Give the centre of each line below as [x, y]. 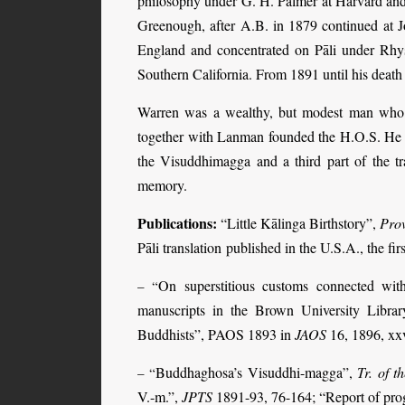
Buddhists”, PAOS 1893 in [216, 334]
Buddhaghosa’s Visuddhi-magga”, [257, 372]
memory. [162, 184]
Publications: [177, 222]
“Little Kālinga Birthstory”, [298, 222]
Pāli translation [179, 247]
